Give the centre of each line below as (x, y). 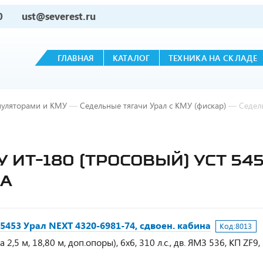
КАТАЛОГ (131, 58)
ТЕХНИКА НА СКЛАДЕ (213, 58)
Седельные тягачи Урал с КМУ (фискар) (153, 105)
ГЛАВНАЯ (76, 58)
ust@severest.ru (59, 16)
